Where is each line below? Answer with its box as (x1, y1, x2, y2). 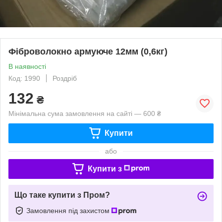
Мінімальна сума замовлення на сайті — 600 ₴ (8, 109, 161, 117)
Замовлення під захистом (26, 206, 111, 215)
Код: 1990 (8, 74, 40, 82)
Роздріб (53, 74, 77, 82)
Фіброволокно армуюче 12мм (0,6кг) (8, 46, 167, 56)
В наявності (8, 62, 46, 70)
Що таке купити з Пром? (14, 190, 110, 199)
